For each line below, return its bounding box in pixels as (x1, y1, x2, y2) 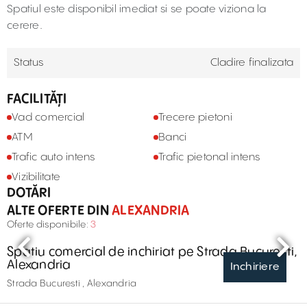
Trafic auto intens (12, 151, 95, 163)
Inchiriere (230, 261, 280, 273)
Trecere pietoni (158, 112, 232, 123)
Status (14, 57, 44, 69)
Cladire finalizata (210, 57, 293, 69)
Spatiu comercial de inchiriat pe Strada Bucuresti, (7, 245, 298, 258)
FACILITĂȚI (7, 93, 67, 106)
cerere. (7, 20, 42, 32)
